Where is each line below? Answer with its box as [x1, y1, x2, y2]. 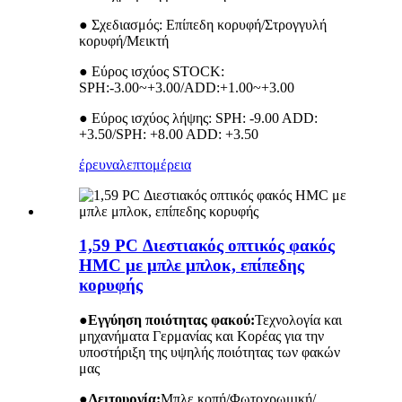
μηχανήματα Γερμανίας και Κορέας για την [79, 328, 324, 345]
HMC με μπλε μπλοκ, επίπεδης [79, 256, 304, 275]
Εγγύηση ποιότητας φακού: [88, 312, 255, 328]
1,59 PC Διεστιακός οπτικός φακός [79, 236, 335, 256]
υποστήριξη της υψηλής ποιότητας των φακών [79, 345, 340, 361]
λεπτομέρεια [119, 156, 191, 172]
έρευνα [79, 156, 119, 172]
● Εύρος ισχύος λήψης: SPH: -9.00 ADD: [79, 109, 318, 126]
